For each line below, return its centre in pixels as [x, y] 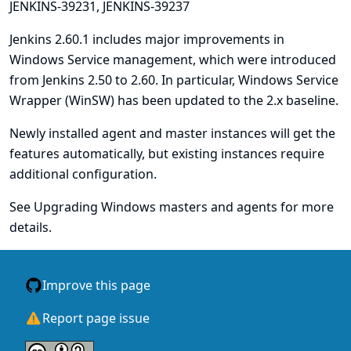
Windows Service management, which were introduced [173, 60]
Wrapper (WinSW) [62, 100]
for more [306, 207]
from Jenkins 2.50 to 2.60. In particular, [124, 80]
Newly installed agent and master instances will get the [172, 133]
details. [31, 227]
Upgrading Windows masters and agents [156, 207]
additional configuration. [83, 174]
